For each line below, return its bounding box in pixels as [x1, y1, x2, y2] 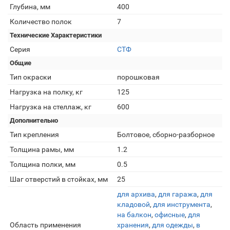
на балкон [117, 210, 151, 219]
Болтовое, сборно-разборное [117, 130, 215, 139]
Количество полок [10, 17, 72, 26]
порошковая [117, 73, 160, 81]
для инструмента [153, 200, 210, 208]
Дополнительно [10, 117, 58, 124]
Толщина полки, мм [10, 160, 75, 168]
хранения [117, 221, 149, 229]
